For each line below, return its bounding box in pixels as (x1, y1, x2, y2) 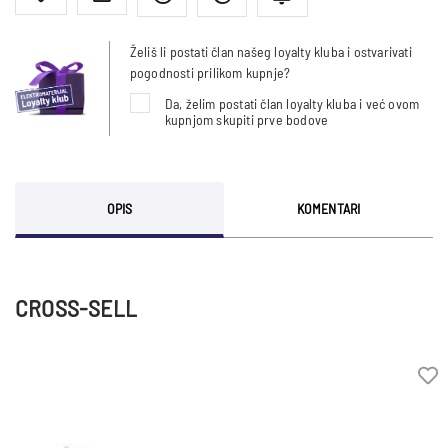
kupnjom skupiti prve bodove (164, 111, 329, 129)
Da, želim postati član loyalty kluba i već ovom (164, 95, 420, 113)
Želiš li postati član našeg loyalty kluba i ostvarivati (129, 43, 412, 61)
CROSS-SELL (15, 293, 137, 323)
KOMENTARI (296, 200, 361, 218)
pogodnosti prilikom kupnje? (129, 64, 291, 82)
